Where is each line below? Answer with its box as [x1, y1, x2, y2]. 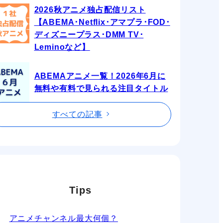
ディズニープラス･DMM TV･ [34, 30, 144, 39]
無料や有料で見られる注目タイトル [34, 84, 168, 93]
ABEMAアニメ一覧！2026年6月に [34, 71, 166, 80]
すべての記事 [52, 110, 103, 118]
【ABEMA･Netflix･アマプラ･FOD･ [34, 17, 170, 26]
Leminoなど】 [34, 42, 90, 51]
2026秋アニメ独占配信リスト [34, 5, 146, 14]
